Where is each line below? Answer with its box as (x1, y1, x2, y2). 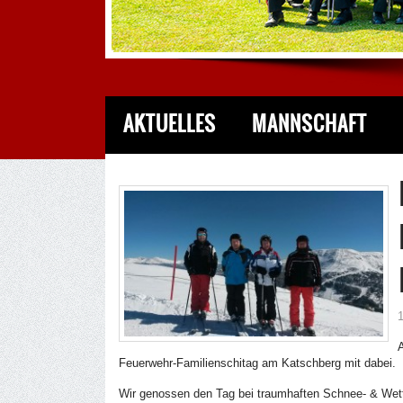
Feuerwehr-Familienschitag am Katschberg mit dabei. (119, 356, 396, 370)
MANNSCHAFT (252, 109, 367, 139)
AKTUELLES (123, 109, 216, 139)
